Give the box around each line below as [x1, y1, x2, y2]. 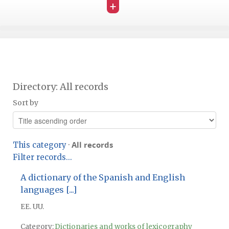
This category [13, 140, 66, 150]
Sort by [13, 98, 38, 107]
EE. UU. [20, 202, 44, 211]
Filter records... [13, 152, 72, 162]
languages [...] [20, 184, 77, 195]
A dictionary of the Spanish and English [20, 172, 185, 182]
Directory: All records [13, 81, 110, 93]
